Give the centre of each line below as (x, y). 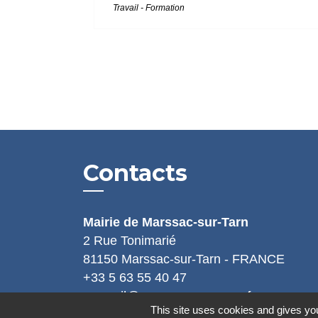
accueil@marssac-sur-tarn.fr (169, 296)
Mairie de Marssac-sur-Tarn (166, 222)
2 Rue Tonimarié (130, 240)
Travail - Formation (149, 7)
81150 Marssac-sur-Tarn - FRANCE (184, 259)
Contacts (135, 172)
